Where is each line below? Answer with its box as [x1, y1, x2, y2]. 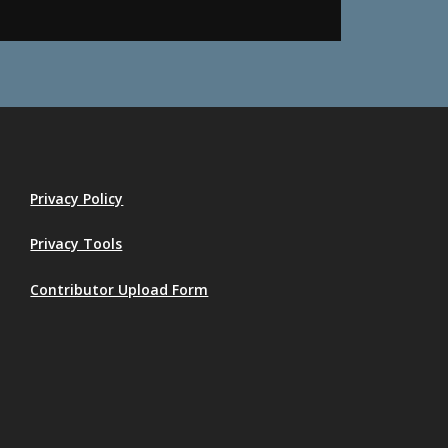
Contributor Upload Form [30, 279, 209, 299]
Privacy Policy [30, 189, 124, 209]
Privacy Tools [30, 234, 123, 254]
